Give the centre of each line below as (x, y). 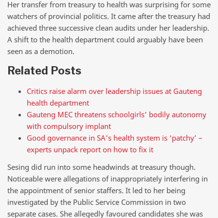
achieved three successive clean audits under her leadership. (108, 27)
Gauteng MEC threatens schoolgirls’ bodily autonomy (117, 114)
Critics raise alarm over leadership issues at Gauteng (114, 91)
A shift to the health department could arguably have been (105, 39)
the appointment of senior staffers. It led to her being (96, 190)
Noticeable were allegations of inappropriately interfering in (108, 178)
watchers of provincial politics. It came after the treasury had (109, 16)
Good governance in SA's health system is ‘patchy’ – (115, 137)
